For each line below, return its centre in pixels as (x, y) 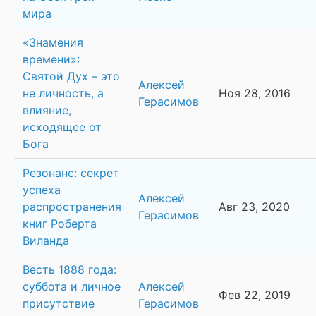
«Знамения (53, 43)
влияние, (47, 110)
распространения (72, 207)
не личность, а (63, 93)
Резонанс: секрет (71, 173)
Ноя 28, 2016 (255, 93)
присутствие (59, 304)
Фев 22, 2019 (255, 295)
